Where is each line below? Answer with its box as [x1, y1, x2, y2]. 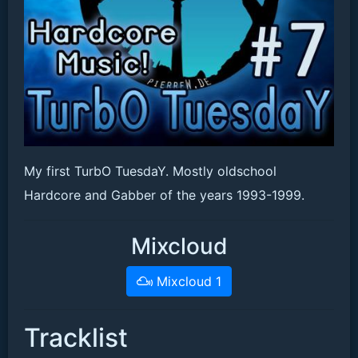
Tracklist [24, 322, 128, 353]
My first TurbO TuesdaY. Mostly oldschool [24, 163, 276, 179]
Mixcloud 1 [153, 273, 221, 289]
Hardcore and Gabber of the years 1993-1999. [24, 187, 304, 203]
